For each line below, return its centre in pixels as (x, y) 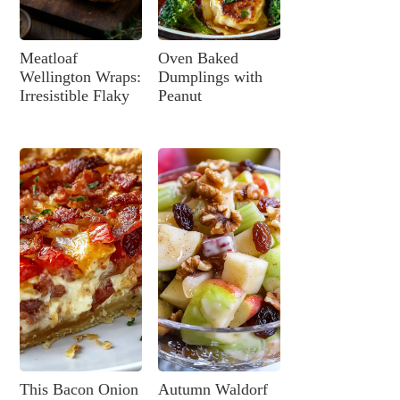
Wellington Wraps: (81, 77)
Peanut (179, 96)
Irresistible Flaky (75, 96)
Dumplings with (210, 77)
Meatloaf (49, 58)
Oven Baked (198, 58)
